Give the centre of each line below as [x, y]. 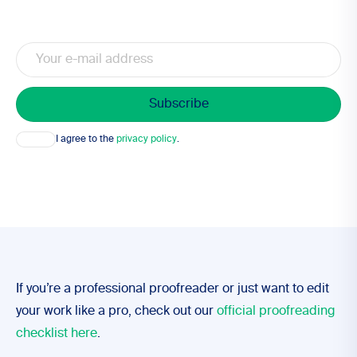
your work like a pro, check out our [116, 312]
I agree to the [86, 139]
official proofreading [276, 312]
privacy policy [147, 139]
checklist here [57, 334]
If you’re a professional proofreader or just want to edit [173, 289]
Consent [34, 136]
